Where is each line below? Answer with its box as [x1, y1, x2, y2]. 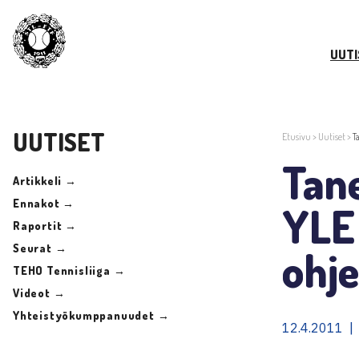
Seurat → [13, 240, 67, 255]
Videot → [13, 285, 66, 300]
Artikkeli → [13, 173, 77, 188]
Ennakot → [13, 196, 75, 210]
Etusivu [282, 130, 311, 143]
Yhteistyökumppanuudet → [13, 308, 170, 322]
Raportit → [13, 218, 77, 232]
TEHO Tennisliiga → [13, 263, 126, 277]
